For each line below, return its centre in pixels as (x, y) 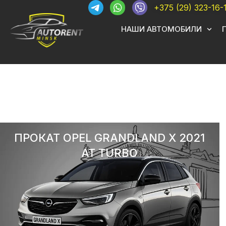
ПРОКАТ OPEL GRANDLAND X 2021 (110, 138)
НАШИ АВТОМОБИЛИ (161, 29)
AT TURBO (110, 153)
